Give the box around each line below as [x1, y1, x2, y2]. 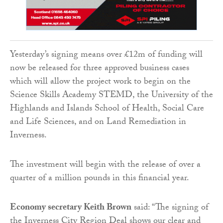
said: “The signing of [131, 201, 209, 217]
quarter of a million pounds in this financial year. [10, 171, 189, 187]
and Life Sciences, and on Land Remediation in [10, 115, 186, 131]
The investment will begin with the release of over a [10, 158, 201, 174]
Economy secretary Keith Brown [10, 201, 131, 217]
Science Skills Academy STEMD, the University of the [10, 88, 213, 104]
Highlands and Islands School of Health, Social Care [10, 102, 204, 117]
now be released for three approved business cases [10, 61, 189, 77]
